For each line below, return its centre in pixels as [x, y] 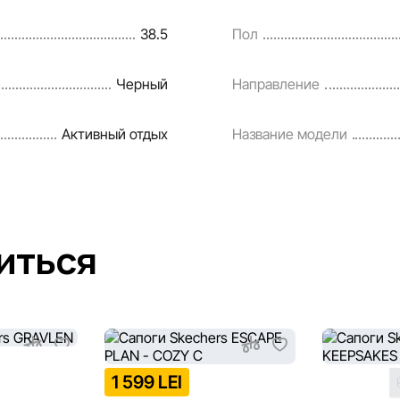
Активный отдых [114, 133]
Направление [276, 83]
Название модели [290, 133]
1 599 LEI [147, 383]
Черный [142, 83]
